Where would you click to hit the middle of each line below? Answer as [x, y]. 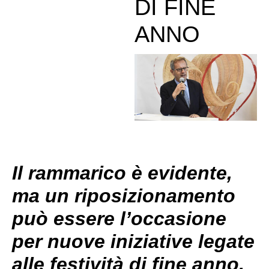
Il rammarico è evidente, [122, 173]
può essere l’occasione [119, 219]
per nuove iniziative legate [133, 242]
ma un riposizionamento [124, 196]
